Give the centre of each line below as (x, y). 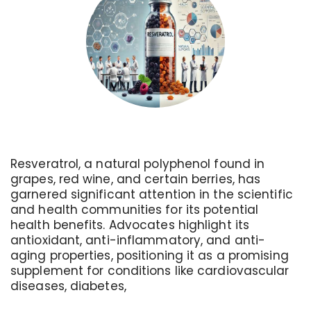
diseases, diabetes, (68, 286)
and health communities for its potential (135, 210)
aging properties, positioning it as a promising (150, 255)
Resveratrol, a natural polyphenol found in (138, 164)
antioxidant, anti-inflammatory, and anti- (138, 240)
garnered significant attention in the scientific (152, 194)
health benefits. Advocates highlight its (130, 225)
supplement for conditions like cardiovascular (150, 271)
